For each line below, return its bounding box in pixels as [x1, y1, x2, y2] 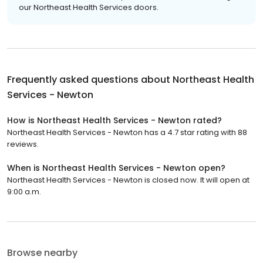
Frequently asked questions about [7, 72, 173, 86]
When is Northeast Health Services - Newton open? [7, 161, 225, 174]
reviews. [7, 138, 39, 150]
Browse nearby [7, 245, 77, 259]
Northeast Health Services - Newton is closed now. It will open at [7, 174, 249, 186]
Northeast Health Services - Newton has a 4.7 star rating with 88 [7, 126, 247, 138]
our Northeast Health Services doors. [19, 1, 159, 13]
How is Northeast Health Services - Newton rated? [7, 114, 222, 126]
